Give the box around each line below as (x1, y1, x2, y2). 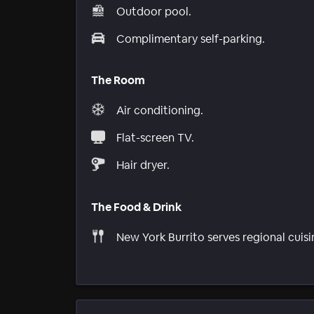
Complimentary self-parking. (116, 31, 265, 46)
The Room (91, 72, 145, 88)
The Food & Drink (91, 199, 182, 214)
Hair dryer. (116, 158, 170, 173)
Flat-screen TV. (116, 130, 194, 146)
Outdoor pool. (116, 4, 191, 19)
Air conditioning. (116, 103, 203, 118)
